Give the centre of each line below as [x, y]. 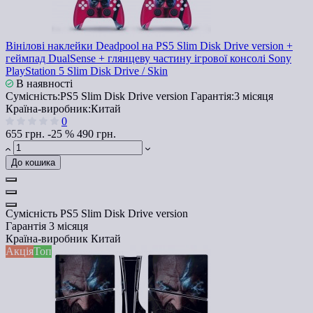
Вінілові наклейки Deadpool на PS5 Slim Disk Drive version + [149, 45]
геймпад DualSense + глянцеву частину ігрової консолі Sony [148, 58]
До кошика [33, 162]
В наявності [43, 83]
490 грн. [96, 133]
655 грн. [25, 133]
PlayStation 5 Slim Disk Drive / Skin [87, 71]
